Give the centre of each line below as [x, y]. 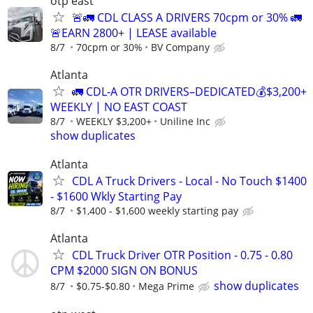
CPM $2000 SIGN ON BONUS [124, 271]
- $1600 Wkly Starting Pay [116, 196]
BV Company [180, 47]
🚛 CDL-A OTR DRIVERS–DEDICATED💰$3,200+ [189, 91]
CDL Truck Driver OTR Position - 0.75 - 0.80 [182, 255]
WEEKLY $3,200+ [114, 121]
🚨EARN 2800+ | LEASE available [133, 32]
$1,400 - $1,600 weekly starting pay [157, 211]
